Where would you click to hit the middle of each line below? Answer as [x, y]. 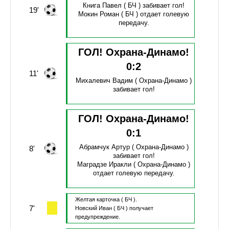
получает [141, 208]
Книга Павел [102, 6]
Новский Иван [93, 208]
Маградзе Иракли [105, 165]
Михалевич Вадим [105, 81]
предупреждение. [97, 217]
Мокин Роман [99, 14]
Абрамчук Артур [104, 147]
